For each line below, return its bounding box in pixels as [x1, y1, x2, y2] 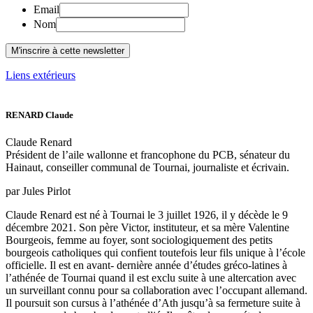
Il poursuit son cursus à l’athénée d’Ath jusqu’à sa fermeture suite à [6, 297, 300, 310]
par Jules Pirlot [6, 185, 71, 198]
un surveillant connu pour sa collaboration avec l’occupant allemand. [6, 284, 307, 297]
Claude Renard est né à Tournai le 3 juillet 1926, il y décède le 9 [6, 209, 288, 221]
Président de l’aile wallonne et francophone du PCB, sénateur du [6, 149, 290, 161]
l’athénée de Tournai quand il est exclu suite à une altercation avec [6, 272, 296, 284]
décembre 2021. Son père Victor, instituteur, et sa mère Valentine [6, 221, 289, 234]
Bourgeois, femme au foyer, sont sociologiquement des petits [6, 234, 272, 247]
